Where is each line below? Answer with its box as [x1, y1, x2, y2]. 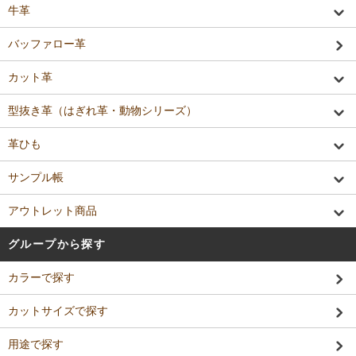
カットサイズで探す [8, 304, 108, 317]
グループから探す [8, 237, 106, 250]
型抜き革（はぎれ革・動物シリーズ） [8, 103, 197, 117]
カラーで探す [8, 270, 75, 284]
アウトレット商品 [8, 203, 97, 217]
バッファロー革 [8, 37, 86, 50]
